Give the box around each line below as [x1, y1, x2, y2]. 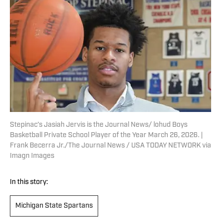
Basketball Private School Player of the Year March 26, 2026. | [10, 132, 203, 140]
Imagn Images [10, 152, 54, 160]
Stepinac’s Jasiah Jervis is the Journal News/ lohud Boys [10, 121, 187, 129]
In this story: [10, 179, 48, 186]
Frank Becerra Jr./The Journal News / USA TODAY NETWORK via [10, 142, 211, 150]
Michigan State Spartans [15, 202, 93, 210]
